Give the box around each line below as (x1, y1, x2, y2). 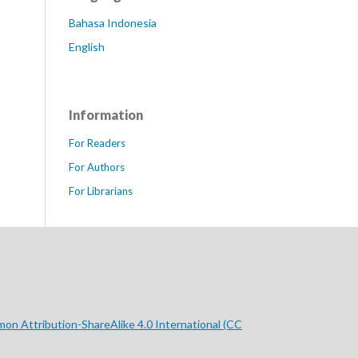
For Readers (69, 137, 125, 150)
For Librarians (69, 185, 133, 198)
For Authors (69, 161, 125, 174)
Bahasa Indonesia (69, 16, 157, 30)
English (69, 40, 105, 54)
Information (69, 107, 143, 123)
